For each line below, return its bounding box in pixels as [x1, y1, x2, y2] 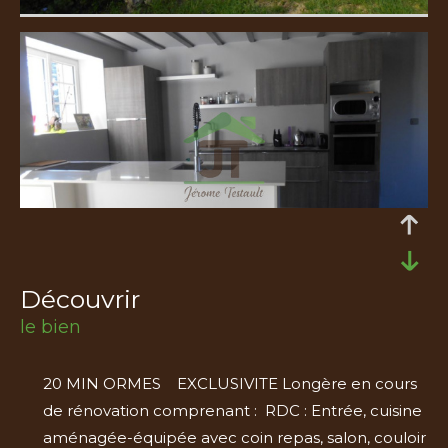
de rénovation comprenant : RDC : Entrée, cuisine [42, 400, 422, 420]
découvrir [41, 283, 140, 314]
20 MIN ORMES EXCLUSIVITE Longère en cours [42, 373, 417, 393]
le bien [20, 315, 81, 338]
